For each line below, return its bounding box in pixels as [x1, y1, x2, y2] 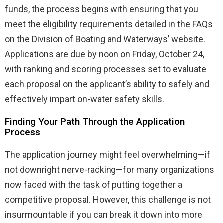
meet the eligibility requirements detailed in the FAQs [5, 18, 213, 29]
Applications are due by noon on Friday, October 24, [5, 48, 204, 59]
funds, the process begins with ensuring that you [5, 3, 198, 14]
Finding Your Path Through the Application [5, 115, 185, 127]
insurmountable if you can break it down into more [5, 209, 202, 220]
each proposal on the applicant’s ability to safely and [5, 78, 209, 89]
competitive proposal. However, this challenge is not [5, 194, 211, 205]
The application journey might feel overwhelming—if [5, 149, 210, 160]
